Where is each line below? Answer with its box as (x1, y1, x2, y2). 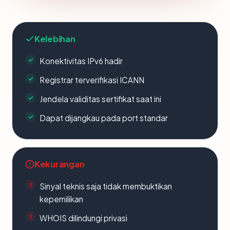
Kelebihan (34, 33, 75, 44)
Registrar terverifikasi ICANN (40, 75, 144, 85)
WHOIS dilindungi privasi (40, 213, 127, 223)
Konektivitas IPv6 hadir (40, 56, 123, 66)
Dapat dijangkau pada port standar (40, 113, 168, 123)
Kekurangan (34, 159, 85, 169)
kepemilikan (40, 194, 83, 204)
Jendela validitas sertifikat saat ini (40, 94, 161, 104)
